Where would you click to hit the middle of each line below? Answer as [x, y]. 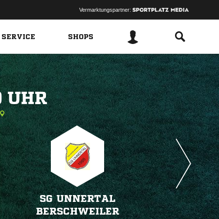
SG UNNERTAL [77, 199]
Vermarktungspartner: [106, 10]
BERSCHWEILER [77, 211]
